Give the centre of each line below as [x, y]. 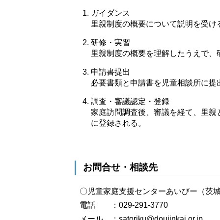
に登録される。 [118, 123]
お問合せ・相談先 [120, 167]
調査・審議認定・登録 [130, 101]
